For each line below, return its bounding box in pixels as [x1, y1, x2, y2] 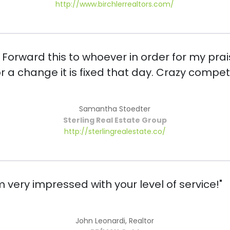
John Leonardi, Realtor [75, 216, 155, 226]
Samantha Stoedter [79, 104, 151, 114]
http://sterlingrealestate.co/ [64, 126, 166, 137]
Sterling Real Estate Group [63, 115, 167, 126]
